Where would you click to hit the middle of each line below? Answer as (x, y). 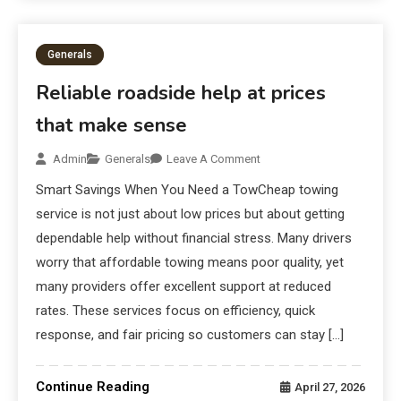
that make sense (112, 126)
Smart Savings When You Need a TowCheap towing (188, 190)
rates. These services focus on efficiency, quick (176, 311)
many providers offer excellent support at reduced (184, 287)
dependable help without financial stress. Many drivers (194, 239)
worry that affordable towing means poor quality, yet (190, 263)
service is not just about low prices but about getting (191, 214)
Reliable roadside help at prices (181, 94)
